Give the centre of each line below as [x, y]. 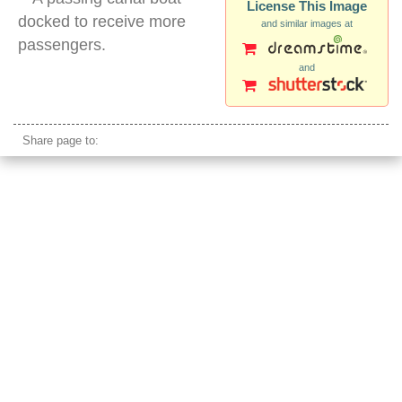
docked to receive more [102, 22]
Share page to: [61, 141]
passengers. [62, 45]
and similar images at [307, 24]
